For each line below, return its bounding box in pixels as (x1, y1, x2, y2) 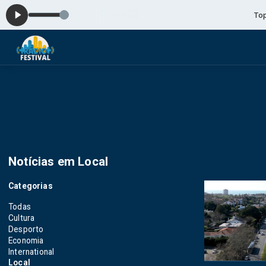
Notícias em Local (8, 154, 109, 169)
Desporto (8, 224, 44, 234)
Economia (8, 236, 44, 245)
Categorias (8, 181, 53, 191)
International (8, 247, 55, 256)
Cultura (8, 213, 35, 223)
